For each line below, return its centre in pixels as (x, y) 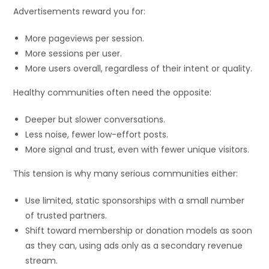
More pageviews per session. (85, 38)
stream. (42, 260)
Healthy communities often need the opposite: (113, 92)
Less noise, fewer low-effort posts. (97, 134)
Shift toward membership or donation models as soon (139, 230)
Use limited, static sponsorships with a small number (135, 200)
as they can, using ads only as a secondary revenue (134, 245)
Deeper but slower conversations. (95, 119)
